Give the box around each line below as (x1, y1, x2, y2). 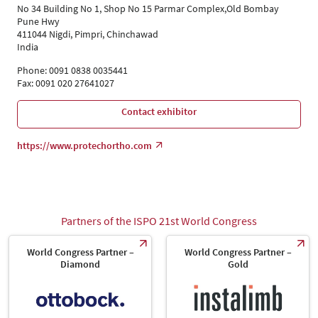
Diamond (60, 258, 100, 271)
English (49, 12, 79, 26)
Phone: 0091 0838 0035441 (17, 64, 128, 77)
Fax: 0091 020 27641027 (17, 77, 114, 90)
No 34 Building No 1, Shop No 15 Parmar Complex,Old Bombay (17, 2, 279, 16)
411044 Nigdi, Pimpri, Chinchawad (17, 28, 158, 41)
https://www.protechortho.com (17, 139, 152, 153)
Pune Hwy (17, 15, 60, 28)
